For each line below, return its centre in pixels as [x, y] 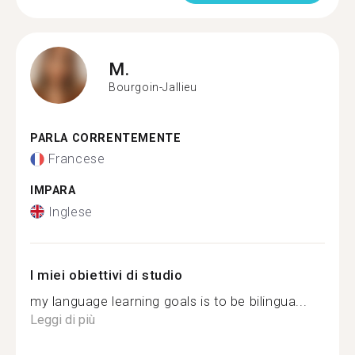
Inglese [70, 212]
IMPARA [53, 191]
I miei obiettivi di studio [107, 275]
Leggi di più [63, 319]
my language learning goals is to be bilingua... [169, 301]
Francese [76, 159]
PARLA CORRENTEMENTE [106, 138]
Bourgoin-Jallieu [153, 87]
